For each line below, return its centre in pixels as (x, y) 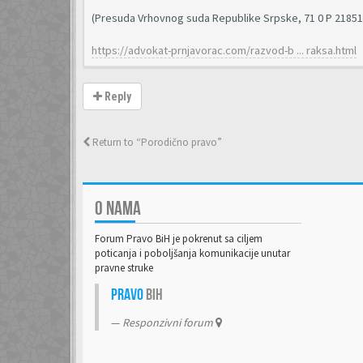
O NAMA (118, 209)
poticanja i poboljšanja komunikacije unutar (192, 253)
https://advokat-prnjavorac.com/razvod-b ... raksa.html (224, 50)
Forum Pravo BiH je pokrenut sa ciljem (179, 239)
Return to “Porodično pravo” (156, 142)
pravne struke (124, 268)
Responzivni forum (169, 322)
